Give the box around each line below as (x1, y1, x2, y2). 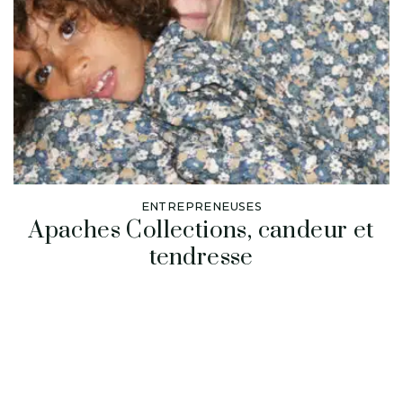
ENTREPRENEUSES (140, 199, 263, 213)
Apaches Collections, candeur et (29, 215, 374, 246)
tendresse (149, 242, 254, 273)
